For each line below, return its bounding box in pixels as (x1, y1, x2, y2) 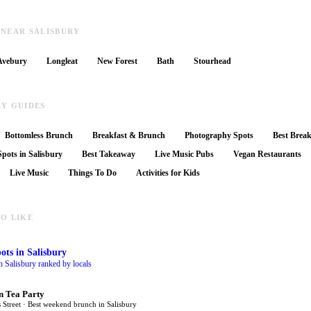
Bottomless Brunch (5, 131, 73, 141)
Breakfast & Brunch (92, 131, 165, 141)
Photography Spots (185, 131, 253, 141)
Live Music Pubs (155, 149, 214, 160)
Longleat (47, 56, 78, 67)
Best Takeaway (82, 149, 135, 160)
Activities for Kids (136, 168, 200, 178)
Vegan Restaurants (233, 149, 301, 160)
